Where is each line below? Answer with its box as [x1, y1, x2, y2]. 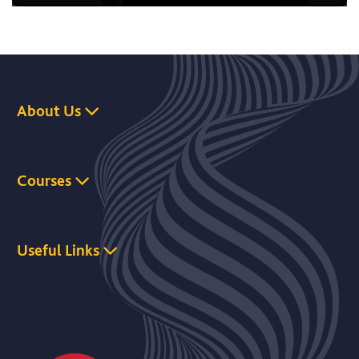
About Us [17, 101, 81, 122]
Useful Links [17, 240, 99, 261]
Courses [17, 171, 71, 192]
